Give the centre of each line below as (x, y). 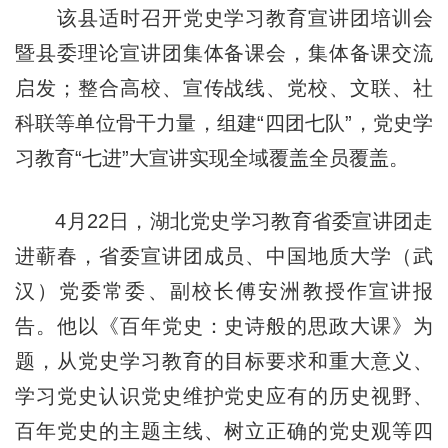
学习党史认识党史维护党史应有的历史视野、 (224, 395)
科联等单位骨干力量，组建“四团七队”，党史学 (224, 122)
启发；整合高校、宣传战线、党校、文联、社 (224, 87)
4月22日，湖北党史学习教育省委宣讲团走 (224, 220)
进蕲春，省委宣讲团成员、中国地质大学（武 (224, 255)
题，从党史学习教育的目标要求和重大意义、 (224, 360)
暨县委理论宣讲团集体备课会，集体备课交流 (224, 52)
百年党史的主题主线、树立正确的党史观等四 (224, 430)
